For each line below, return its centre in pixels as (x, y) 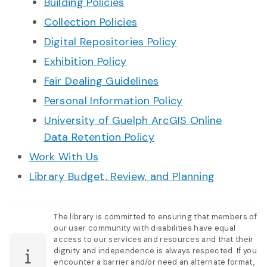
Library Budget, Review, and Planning (122, 176)
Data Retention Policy (99, 137)
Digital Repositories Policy (110, 41)
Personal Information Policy (113, 100)
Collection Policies (91, 22)
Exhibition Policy (85, 61)
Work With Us (64, 156)
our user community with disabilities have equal (145, 228)
